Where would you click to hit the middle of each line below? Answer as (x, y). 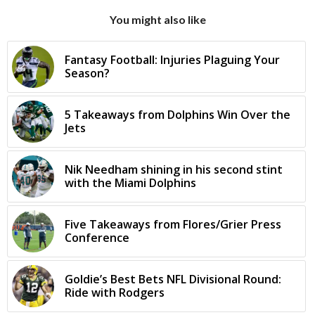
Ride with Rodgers (115, 292)
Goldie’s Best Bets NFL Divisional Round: (173, 279)
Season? (87, 73)
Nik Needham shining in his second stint (174, 169)
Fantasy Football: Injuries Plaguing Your (172, 59)
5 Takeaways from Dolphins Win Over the (178, 114)
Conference (97, 237)
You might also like (157, 19)
